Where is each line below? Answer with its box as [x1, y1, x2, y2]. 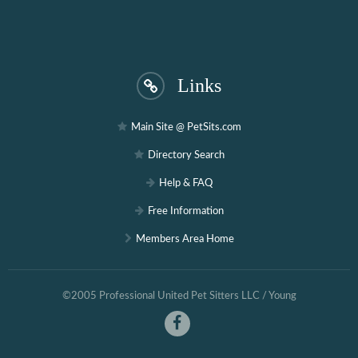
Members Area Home [135, 234, 234, 245]
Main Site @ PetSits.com [130, 122, 241, 133]
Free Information [147, 206, 224, 217]
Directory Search [147, 150, 225, 161]
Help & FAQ [158, 178, 213, 189]
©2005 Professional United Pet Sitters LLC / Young [62, 291, 296, 301]
